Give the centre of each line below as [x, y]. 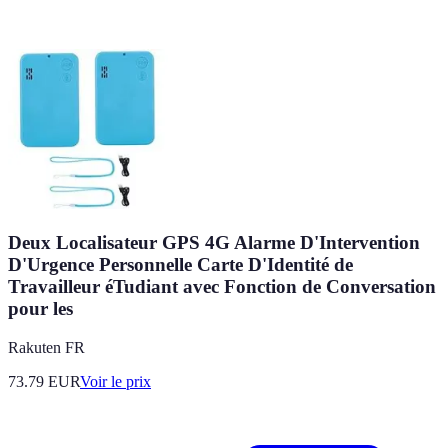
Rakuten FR [46, 347]
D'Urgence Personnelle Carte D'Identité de [180, 265]
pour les [40, 309]
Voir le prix [115, 381]
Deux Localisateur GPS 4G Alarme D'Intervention [214, 243]
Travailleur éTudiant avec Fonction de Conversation [222, 287]
